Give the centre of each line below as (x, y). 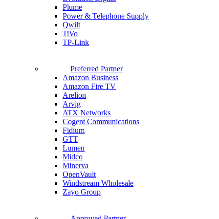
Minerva (76, 165)
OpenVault (79, 174)
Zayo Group (82, 192)
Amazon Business (90, 77)
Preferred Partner (97, 69)
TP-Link (76, 42)
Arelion (74, 95)
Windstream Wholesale (98, 183)
